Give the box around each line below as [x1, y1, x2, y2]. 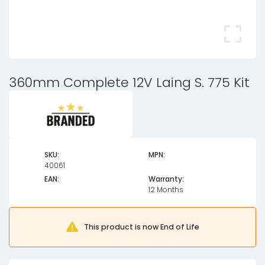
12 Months [148, 184, 183, 195]
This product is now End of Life [83, 221, 199, 232]
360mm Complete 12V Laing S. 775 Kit [9, 73, 250, 92]
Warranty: [148, 173, 184, 184]
